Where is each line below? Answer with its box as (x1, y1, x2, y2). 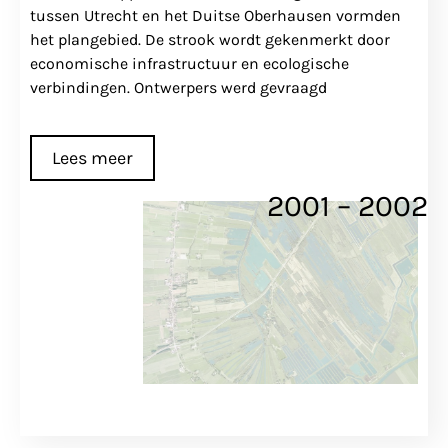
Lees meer (52, 146, 133, 169)
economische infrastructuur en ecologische (30, 54, 349, 74)
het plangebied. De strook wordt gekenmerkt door (30, 30, 390, 50)
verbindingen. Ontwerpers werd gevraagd (30, 78, 327, 98)
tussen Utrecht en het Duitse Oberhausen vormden (30, 6, 401, 26)
